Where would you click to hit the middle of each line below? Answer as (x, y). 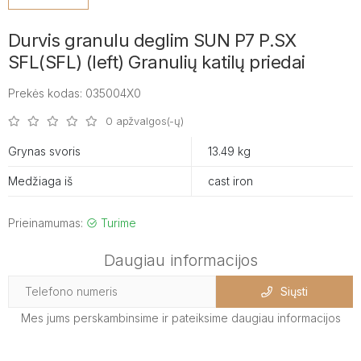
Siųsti (294, 291)
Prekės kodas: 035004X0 (75, 93)
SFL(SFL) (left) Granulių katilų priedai (157, 62)
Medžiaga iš (40, 180)
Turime (117, 222)
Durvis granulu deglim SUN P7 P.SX (152, 40)
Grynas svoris (44, 151)
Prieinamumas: (47, 222)
